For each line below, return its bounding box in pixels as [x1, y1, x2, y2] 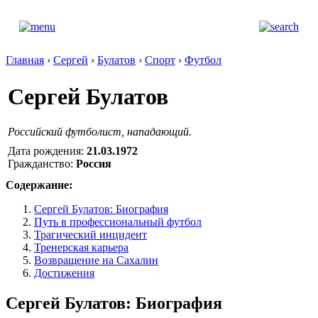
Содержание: [6, 179, 72, 191]
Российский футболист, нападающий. [8, 125, 192, 138]
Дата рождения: [8, 144, 87, 157]
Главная [6, 54, 44, 66]
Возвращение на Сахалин [34, 254, 158, 266]
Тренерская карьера [34, 241, 128, 253]
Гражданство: [8, 157, 76, 170]
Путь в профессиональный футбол [34, 216, 202, 228]
